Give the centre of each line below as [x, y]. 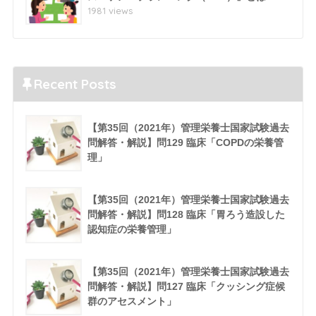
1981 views [110, 11]
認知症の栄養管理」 [132, 230]
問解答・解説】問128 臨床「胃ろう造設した [186, 215]
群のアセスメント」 [132, 302]
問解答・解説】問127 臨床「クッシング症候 [186, 287]
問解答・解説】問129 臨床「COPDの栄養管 [185, 143]
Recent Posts [75, 84]
